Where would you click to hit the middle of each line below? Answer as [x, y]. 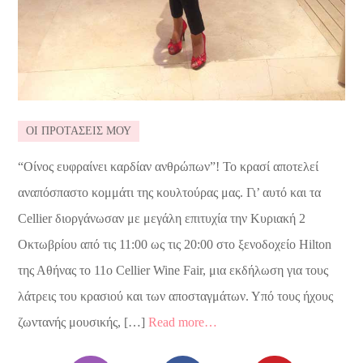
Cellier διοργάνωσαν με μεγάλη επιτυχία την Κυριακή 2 [162, 218]
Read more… [183, 322]
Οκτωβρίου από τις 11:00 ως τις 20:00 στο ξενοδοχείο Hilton [175, 244]
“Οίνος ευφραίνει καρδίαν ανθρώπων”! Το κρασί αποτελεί [169, 166]
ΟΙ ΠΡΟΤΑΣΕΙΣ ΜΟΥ [79, 130]
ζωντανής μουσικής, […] [83, 322]
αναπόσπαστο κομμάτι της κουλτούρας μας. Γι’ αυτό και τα [170, 192]
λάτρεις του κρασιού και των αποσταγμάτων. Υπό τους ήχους [176, 296]
